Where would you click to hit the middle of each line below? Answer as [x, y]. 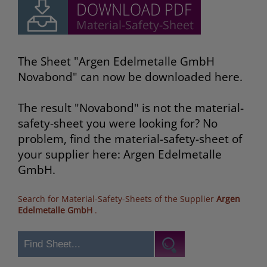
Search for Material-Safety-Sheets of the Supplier [117, 199]
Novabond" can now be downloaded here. [130, 77]
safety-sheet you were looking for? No [118, 124]
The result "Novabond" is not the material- [131, 108]
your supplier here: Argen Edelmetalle [120, 155]
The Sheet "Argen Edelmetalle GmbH [116, 62]
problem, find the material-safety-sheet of [130, 139]
